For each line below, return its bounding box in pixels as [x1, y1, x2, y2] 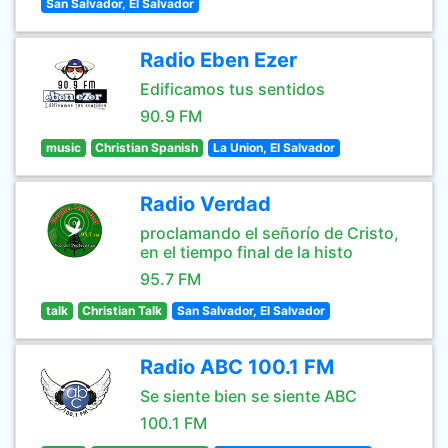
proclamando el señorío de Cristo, [140, 223, 399, 243]
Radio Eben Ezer [140, 48, 297, 72]
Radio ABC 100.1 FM [140, 355, 334, 379]
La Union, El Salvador [212, 140, 335, 155]
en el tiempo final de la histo [140, 242, 353, 262]
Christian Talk [82, 303, 163, 318]
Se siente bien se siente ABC [140, 386, 357, 406]
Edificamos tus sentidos [140, 79, 325, 99]
